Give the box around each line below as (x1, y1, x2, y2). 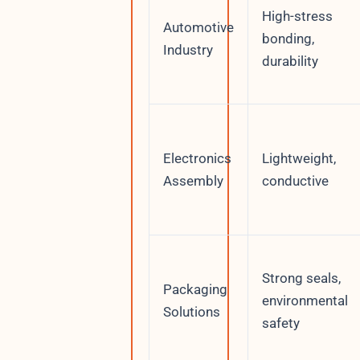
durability (261, 52, 318, 69)
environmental (261, 292, 348, 309)
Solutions (162, 303, 220, 320)
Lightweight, (261, 149, 336, 166)
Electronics (162, 149, 231, 166)
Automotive (162, 18, 234, 35)
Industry (162, 41, 213, 58)
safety (261, 314, 300, 331)
